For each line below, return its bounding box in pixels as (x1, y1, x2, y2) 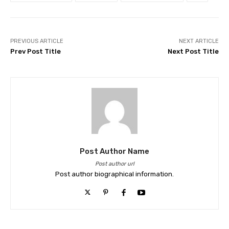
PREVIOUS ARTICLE (10, 38, 63, 45)
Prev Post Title (10, 48, 61, 56)
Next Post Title (167, 48, 219, 56)
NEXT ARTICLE (178, 38, 219, 45)
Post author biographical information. (55, 170, 174, 178)
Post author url (95, 161, 134, 168)
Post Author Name (80, 147, 149, 156)
